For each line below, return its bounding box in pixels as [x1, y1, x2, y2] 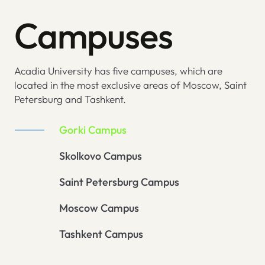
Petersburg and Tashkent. [14, 93, 126, 106]
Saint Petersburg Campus [59, 175, 179, 189]
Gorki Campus [59, 123, 127, 137]
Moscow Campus [59, 201, 139, 215]
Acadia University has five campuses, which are [14, 64, 222, 77]
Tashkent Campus [59, 227, 143, 241]
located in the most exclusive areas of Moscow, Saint [14, 79, 247, 92]
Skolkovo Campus [59, 149, 142, 163]
